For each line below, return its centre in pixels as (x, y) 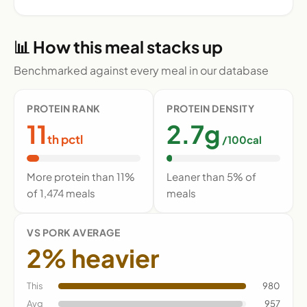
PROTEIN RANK (64, 108)
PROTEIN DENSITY (211, 108)
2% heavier (93, 258)
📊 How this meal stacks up (118, 46)
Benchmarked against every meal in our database (141, 70)
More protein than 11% (81, 176)
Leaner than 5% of (211, 176)
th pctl (65, 139)
